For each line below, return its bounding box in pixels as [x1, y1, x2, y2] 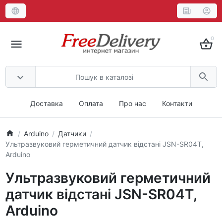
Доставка [30, 99, 63, 108]
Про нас [118, 99, 146, 108]
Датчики [57, 129, 86, 138]
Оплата [78, 99, 103, 108]
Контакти [162, 99, 192, 108]
